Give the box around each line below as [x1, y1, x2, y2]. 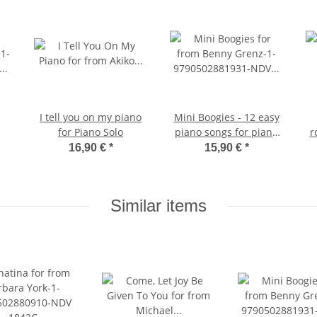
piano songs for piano [175, 125, 278, 139]
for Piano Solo [58, 125, 123, 139]
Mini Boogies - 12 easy [173, 110, 279, 125]
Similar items [110, 196, 207, 216]
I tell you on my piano [40, 110, 142, 125]
